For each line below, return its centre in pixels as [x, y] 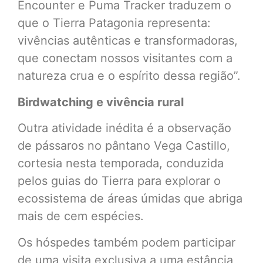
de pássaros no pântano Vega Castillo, [124, 146]
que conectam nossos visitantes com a [125, 58]
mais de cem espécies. [81, 216]
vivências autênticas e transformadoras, [128, 41]
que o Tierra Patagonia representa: [114, 23]
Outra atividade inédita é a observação [124, 128]
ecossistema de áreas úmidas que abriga [130, 199]
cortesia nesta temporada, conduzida [121, 163]
